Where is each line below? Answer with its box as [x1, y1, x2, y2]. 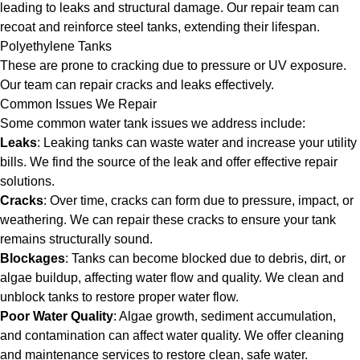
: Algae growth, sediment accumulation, [113, 309, 336, 323]
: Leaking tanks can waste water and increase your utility [37, 136, 357, 149]
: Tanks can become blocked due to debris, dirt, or [65, 252, 346, 265]
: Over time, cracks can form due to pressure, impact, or [43, 194, 354, 207]
